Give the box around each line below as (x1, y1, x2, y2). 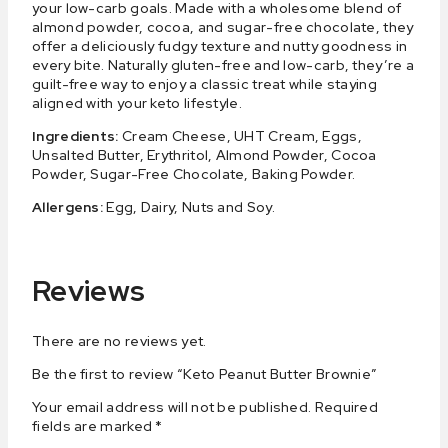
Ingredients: (32, 126, 119, 145)
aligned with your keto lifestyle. (32, 93, 242, 112)
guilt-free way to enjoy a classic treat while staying (32, 74, 377, 93)
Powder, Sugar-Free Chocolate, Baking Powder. (32, 164, 356, 183)
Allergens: (32, 197, 107, 216)
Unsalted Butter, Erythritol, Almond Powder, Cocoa (32, 145, 377, 164)
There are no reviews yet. (32, 331, 207, 350)
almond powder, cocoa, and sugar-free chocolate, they (32, 17, 414, 36)
